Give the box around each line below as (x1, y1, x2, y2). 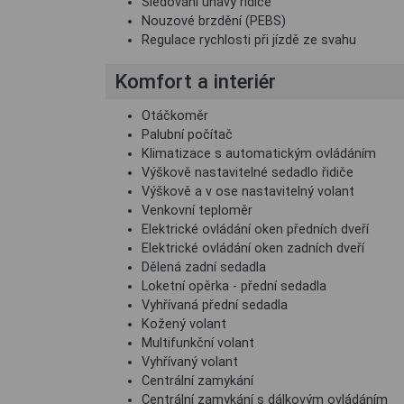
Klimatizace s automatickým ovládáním (142, 146, 376, 161)
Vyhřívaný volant (142, 354, 238, 370)
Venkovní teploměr (142, 203, 252, 218)
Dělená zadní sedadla (142, 260, 266, 275)
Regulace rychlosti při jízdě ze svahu (142, 32, 356, 48)
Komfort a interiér (115, 69, 276, 93)
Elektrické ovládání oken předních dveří (142, 222, 369, 237)
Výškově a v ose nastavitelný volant (142, 184, 354, 199)
